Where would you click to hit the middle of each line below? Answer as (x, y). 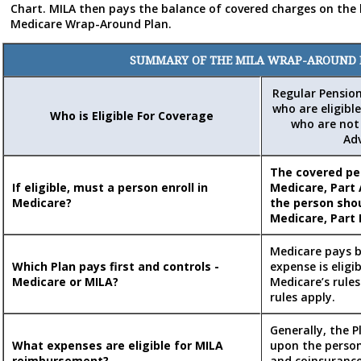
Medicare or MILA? (65, 282)
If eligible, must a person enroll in (110, 188)
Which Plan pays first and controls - (116, 267)
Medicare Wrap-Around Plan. (91, 24)
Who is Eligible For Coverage (132, 116)
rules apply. (303, 297)
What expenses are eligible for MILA (118, 346)
